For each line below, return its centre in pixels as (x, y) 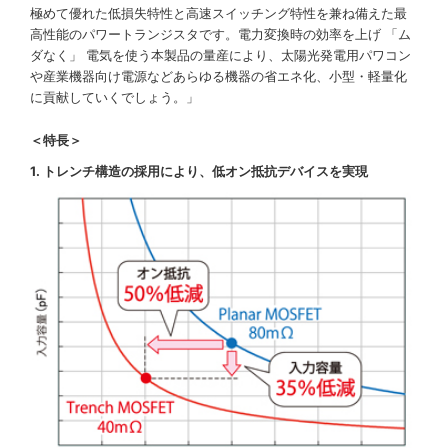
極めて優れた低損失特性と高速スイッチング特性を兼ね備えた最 (218, 13)
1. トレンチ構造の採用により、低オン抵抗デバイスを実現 (199, 171)
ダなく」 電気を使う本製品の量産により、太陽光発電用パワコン (220, 55)
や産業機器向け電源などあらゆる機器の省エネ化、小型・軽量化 (218, 76)
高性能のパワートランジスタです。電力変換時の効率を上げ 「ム (220, 34)
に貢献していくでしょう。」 (114, 97)
